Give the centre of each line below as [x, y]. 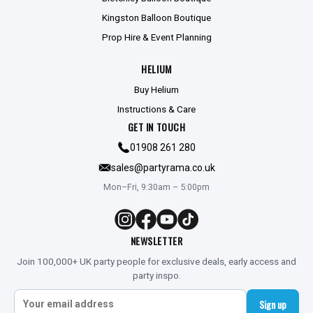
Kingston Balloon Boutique [156, 17]
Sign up [273, 304]
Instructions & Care [156, 109]
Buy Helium [156, 89]
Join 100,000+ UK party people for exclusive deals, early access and [156, 261]
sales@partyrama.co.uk [163, 167]
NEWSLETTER [156, 240]
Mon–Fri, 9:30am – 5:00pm [156, 187]
